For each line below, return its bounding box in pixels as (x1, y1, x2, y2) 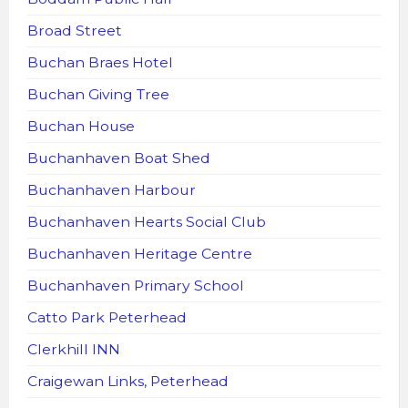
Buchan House (27, 117, 135, 135)
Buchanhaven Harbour (27, 180, 196, 199)
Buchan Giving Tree (27, 85, 169, 103)
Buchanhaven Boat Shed (27, 148, 210, 167)
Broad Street (27, 21, 122, 39)
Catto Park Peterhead (27, 308, 187, 326)
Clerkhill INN (27, 340, 120, 358)
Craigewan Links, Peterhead (27, 372, 229, 390)
